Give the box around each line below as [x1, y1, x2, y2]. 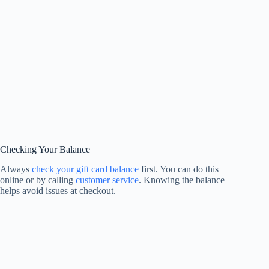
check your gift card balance [32, 164, 139, 175]
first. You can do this [139, 164, 219, 175]
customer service [76, 175, 139, 186]
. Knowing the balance [139, 175, 225, 186]
